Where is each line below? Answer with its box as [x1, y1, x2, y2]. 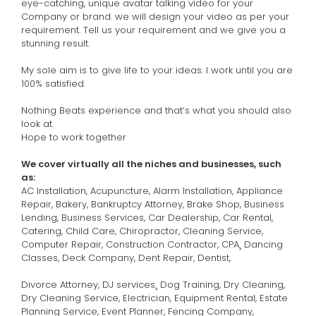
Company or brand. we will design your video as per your [21, 9, 289, 23]
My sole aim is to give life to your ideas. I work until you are [21, 63, 293, 77]
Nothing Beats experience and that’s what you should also [21, 103, 291, 117]
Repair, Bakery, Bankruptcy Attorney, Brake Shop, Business [21, 197, 284, 211]
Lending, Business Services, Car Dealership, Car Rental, [21, 210, 273, 224]
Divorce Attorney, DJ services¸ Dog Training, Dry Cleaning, [21, 277, 285, 291]
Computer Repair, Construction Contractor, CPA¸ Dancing [21, 237, 283, 251]
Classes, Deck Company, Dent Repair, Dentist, [21, 250, 231, 265]
